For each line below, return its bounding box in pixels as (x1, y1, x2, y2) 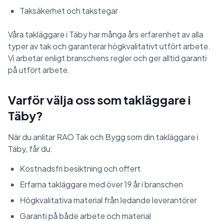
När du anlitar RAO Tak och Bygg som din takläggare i (8, 132, 198, 142)
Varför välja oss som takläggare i (8, 92, 191, 107)
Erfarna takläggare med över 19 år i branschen (20, 179, 183, 189)
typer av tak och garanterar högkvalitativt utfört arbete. (8, 41, 211, 51)
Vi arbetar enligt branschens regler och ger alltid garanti (8, 53, 207, 63)
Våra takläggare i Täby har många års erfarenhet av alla (8, 29, 203, 39)
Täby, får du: (8, 144, 53, 154)
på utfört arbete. (8, 65, 70, 75)
